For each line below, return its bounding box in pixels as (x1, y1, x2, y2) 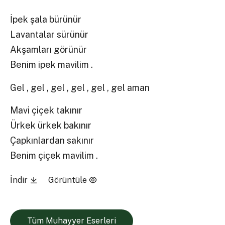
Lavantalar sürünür (10, 29, 89, 40)
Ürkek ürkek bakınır (10, 120, 92, 131)
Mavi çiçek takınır (10, 104, 83, 116)
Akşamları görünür (10, 44, 87, 55)
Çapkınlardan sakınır (10, 135, 94, 146)
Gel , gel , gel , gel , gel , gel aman (10, 82, 150, 93)
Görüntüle (48, 175, 89, 185)
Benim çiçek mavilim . (10, 150, 98, 161)
